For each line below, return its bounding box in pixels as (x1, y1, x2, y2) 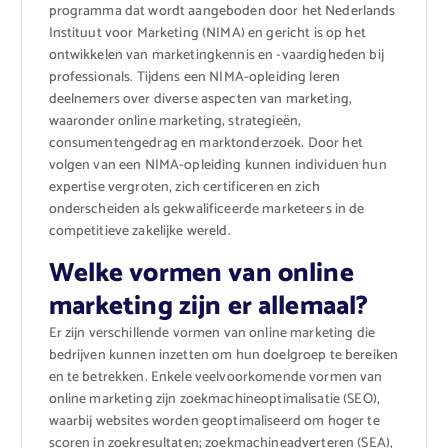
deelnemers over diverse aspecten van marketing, (48, 87, 353, 111)
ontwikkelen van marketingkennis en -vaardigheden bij (48, 43, 384, 67)
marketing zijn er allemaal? (48, 284, 369, 328)
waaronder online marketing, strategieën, (48, 109, 302, 133)
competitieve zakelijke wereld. (48, 219, 231, 243)
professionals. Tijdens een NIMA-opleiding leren (48, 65, 341, 89)
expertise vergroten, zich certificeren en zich (48, 175, 320, 199)
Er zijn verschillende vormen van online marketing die (48, 321, 375, 345)
